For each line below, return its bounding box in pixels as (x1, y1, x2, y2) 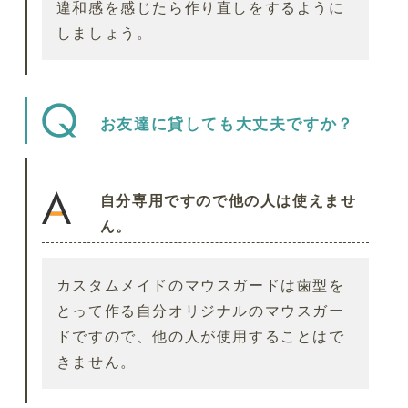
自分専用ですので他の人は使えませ (99, 189, 357, 210)
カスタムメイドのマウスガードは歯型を (56, 274, 345, 295)
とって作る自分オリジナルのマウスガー (56, 300, 345, 321)
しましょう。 (56, 22, 153, 43)
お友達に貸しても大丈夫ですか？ (99, 112, 354, 134)
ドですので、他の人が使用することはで (56, 325, 345, 346)
